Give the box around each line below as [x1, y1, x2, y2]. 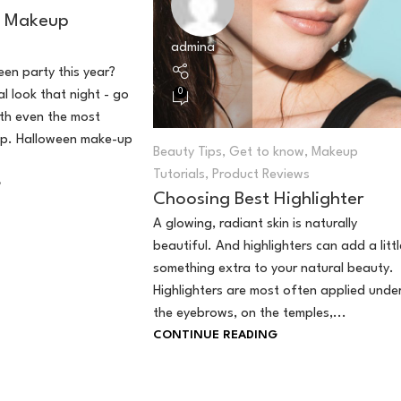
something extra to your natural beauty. [153, 262, 395, 277]
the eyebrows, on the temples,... [153, 307, 347, 321]
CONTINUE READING [153, 329, 278, 342]
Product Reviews [212, 168, 311, 183]
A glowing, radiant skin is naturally [153, 218, 358, 232]
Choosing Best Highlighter [153, 191, 365, 209]
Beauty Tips [153, 146, 223, 160]
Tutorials [153, 168, 206, 183]
